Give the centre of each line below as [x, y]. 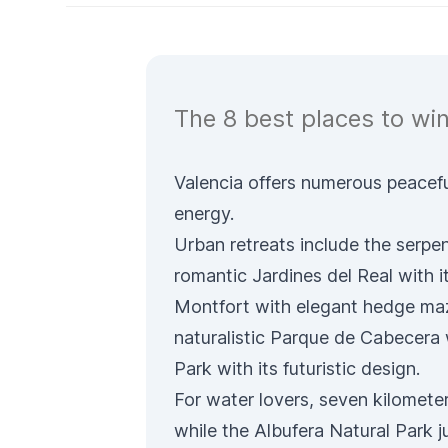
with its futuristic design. [316, 368]
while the [214, 430]
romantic [213, 275]
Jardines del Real [322, 275]
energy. [204, 213]
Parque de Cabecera [355, 337]
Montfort [214, 306]
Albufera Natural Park [343, 430]
